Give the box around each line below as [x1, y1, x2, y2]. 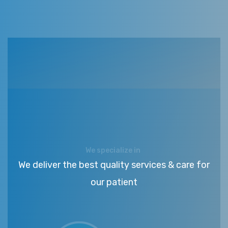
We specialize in [85, 146, 140, 155]
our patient [91, 176, 137, 188]
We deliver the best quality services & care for [18, 159, 210, 170]
